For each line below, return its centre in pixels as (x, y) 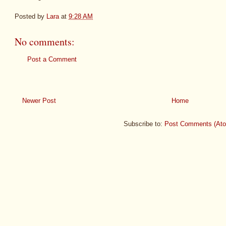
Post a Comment (52, 59)
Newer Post (39, 101)
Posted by (31, 16)
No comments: (45, 41)
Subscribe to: (144, 124)
